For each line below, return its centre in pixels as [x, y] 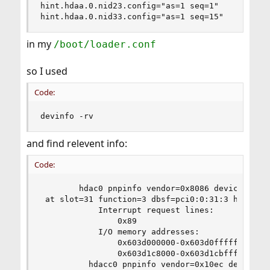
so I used [47, 71]
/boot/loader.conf [105, 44]
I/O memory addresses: [120, 231]
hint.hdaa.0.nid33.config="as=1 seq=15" [132, 16]
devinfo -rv [67, 116]
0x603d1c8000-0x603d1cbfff [139, 253]
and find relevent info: [77, 143]
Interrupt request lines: [127, 210]
